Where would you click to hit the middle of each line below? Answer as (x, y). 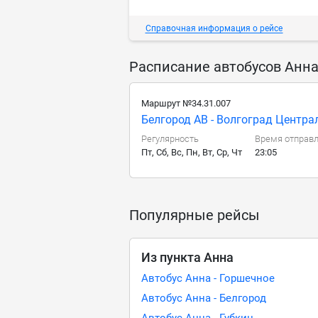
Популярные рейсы (194, 215)
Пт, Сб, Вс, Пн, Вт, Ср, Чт (192, 152)
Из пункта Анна (187, 257)
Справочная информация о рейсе (214, 28)
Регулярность (170, 139)
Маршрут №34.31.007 (186, 103)
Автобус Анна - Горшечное (208, 278)
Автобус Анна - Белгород (204, 298)
